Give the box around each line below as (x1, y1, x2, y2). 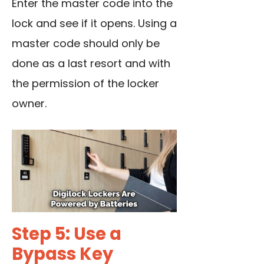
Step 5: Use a (12, 222, 121, 246)
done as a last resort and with (12, 56, 170, 71)
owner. (12, 96, 47, 111)
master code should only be (12, 36, 160, 51)
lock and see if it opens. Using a (12, 16, 177, 31)
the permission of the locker (12, 76, 159, 91)
